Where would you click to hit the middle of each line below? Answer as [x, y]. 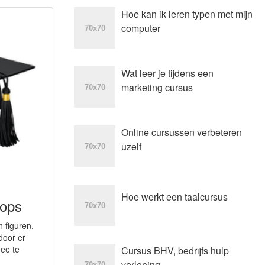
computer [140, 28]
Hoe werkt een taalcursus [174, 197]
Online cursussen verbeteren [181, 132]
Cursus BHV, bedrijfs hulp [175, 251]
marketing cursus [157, 87]
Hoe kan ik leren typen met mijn [187, 14]
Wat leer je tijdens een [167, 73]
